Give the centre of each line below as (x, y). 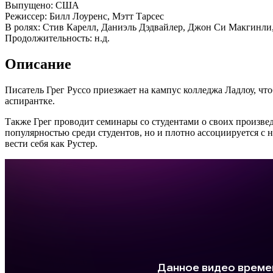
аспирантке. (30, 101)
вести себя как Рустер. (51, 143)
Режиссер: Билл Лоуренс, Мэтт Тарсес (84, 16)
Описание (38, 64)
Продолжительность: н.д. (57, 38)
